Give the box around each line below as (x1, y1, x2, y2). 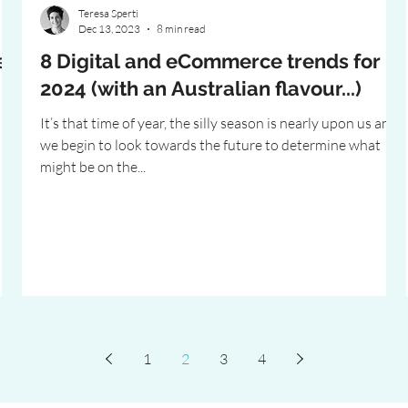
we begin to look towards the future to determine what (40, 136, 381, 154)
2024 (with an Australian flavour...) (40, 76, 362, 100)
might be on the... (40, 158, 146, 176)
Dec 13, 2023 (78, 22, 140, 36)
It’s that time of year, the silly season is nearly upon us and (40, 114, 398, 132)
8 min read (157, 22, 206, 36)
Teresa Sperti (78, 6, 138, 20)
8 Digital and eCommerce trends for (40, 49, 381, 73)
